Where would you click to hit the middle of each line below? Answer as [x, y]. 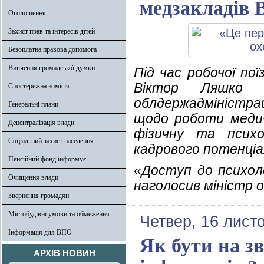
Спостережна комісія [39, 86]
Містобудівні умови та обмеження [59, 214]
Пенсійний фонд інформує [47, 159]
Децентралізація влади [41, 123]
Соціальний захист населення [51, 141]
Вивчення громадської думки [52, 68]
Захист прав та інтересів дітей [52, 31]
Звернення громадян [39, 196]
